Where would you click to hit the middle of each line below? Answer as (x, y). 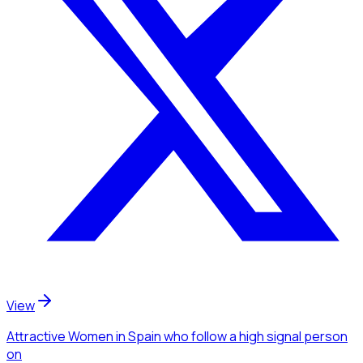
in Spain (137, 336)
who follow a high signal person (256, 336)
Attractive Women (60, 336)
